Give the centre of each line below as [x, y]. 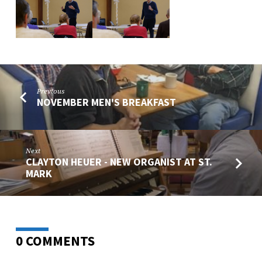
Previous [51, 91]
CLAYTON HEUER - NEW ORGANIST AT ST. [119, 161]
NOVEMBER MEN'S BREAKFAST [107, 102]
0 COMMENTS [55, 240]
